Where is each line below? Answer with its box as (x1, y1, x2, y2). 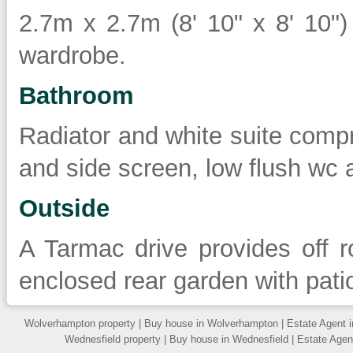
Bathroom (19, 82, 134, 110)
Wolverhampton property (24, 318, 136, 329)
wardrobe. (19, 42, 126, 69)
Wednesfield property (65, 333, 161, 345)
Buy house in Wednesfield (169, 333, 288, 345)
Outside (19, 195, 110, 222)
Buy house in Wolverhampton (144, 318, 278, 329)
